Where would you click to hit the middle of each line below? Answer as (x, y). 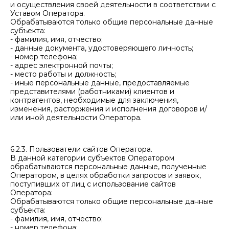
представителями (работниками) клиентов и (92, 91)
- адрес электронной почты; (62, 65)
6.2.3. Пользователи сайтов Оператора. (81, 149)
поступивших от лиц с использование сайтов (93, 184)
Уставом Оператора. (48, 13)
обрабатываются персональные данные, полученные (108, 167)
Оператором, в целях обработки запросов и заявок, (106, 175)
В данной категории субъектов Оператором (92, 158)
